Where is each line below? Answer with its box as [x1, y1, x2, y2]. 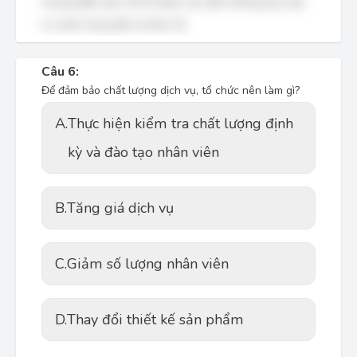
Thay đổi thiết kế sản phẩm [67, 310, 244, 329]
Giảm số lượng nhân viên [67, 254, 229, 273]
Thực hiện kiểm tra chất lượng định [68, 114, 293, 133]
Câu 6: [41, 63, 79, 80]
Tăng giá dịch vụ [67, 198, 174, 218]
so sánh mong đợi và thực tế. [41, 17, 186, 32]
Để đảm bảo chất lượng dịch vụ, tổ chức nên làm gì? [41, 83, 300, 98]
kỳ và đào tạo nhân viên [68, 143, 219, 162]
